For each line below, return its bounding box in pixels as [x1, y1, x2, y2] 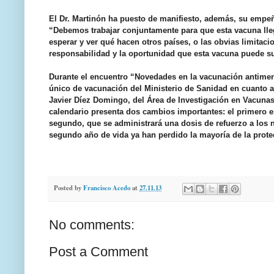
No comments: [49, 217, 135, 232]
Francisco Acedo [83, 183, 130, 193]
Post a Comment [49, 243, 148, 259]
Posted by [54, 183, 83, 193]
